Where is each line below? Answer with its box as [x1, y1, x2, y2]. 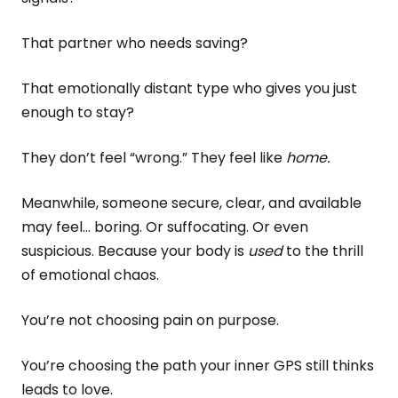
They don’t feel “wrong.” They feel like [21, 147, 286, 168]
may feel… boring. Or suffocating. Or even [21, 217, 308, 237]
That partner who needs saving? [21, 33, 248, 53]
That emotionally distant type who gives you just [21, 78, 357, 99]
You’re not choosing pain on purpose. [21, 310, 279, 330]
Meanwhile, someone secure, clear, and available [21, 193, 362, 213]
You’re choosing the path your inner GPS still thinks [21, 355, 374, 376]
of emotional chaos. [21, 265, 159, 285]
